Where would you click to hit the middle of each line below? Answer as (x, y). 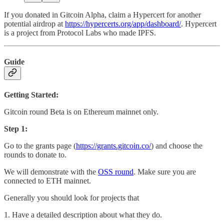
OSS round (116, 171)
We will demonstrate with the (51, 171)
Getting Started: (31, 94)
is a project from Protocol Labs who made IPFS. (80, 33)
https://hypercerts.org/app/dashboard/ (123, 24)
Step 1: (16, 128)
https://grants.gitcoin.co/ (113, 145)
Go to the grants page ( (40, 145)
